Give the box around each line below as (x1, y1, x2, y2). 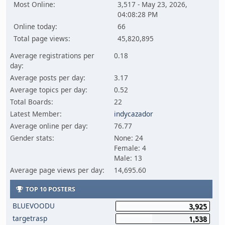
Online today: (14, 22, 57, 31)
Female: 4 (114, 143, 147, 153)
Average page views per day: (10, 165, 105, 175)
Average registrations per (10, 51, 95, 60)
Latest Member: (10, 109, 62, 119)
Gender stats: (10, 133, 55, 143)
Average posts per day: (10, 73, 86, 82)
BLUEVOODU (13, 201, 55, 210)
